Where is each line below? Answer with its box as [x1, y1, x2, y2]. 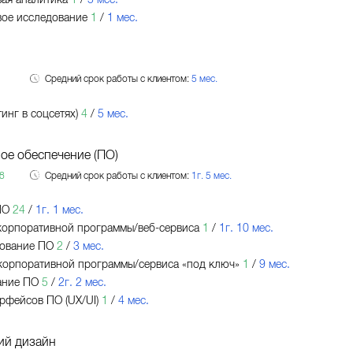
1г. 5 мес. [191, 169, 232, 181]
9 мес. [258, 258, 290, 271]
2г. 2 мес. [58, 277, 106, 289]
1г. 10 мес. [218, 222, 273, 235]
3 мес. [72, 240, 104, 253]
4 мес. [117, 295, 149, 307]
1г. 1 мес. [35, 204, 84, 217]
